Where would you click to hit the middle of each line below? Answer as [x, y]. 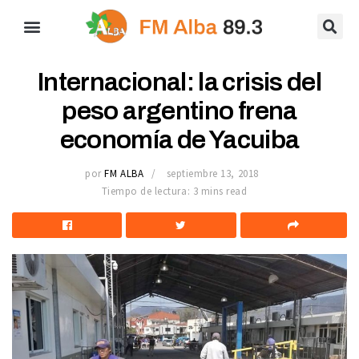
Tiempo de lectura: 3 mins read [174, 191]
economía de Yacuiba [179, 140]
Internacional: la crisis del [179, 82]
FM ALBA [124, 173]
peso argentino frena [179, 111]
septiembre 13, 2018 [212, 173]
